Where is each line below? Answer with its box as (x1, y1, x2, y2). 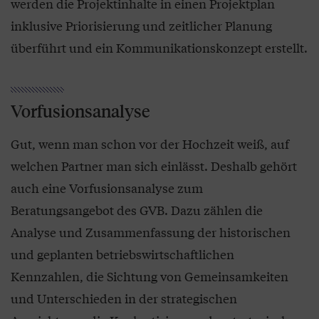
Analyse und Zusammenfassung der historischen (11, 223, 291, 241)
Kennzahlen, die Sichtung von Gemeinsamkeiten (11, 267, 288, 286)
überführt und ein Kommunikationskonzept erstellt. (11, 38, 308, 57)
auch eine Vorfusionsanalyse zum (11, 179, 203, 197)
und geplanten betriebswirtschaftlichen (11, 245, 234, 263)
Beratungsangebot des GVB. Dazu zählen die (11, 201, 263, 219)
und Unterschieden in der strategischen (11, 289, 237, 308)
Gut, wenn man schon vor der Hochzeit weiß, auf (11, 135, 289, 153)
